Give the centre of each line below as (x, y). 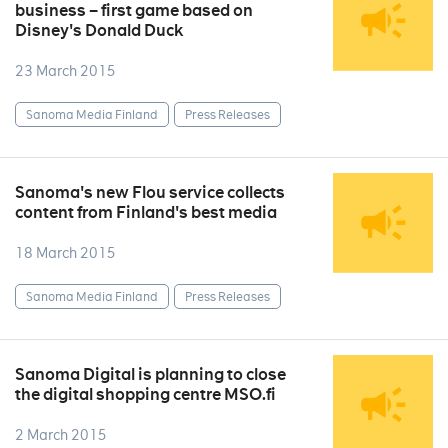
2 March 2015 (61, 435)
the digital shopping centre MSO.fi (145, 394)
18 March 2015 (65, 253)
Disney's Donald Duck (99, 30)
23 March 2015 (65, 71)
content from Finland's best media (146, 212)
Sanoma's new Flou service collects (150, 192)
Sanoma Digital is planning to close (150, 374)
